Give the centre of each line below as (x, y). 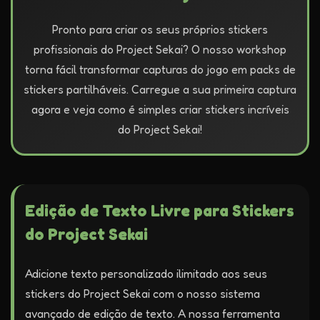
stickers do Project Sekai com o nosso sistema (142, 294)
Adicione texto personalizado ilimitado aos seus (146, 274)
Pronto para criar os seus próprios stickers (160, 29)
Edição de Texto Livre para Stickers (160, 210)
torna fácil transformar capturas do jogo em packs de (160, 69)
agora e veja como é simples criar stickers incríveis (160, 109)
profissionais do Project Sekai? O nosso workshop (160, 49)
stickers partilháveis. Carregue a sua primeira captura (160, 89)
